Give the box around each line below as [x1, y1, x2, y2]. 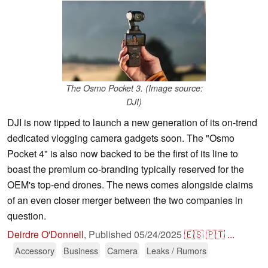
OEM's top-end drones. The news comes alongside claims [7, 178, 253, 192]
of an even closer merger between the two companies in [7, 193, 243, 208]
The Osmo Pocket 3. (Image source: [65, 82, 203, 95]
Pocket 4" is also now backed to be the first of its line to [7, 147, 238, 161]
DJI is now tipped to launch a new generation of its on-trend [7, 115, 257, 130]
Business [63, 244, 98, 257]
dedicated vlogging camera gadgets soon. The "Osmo [7, 131, 234, 145]
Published [89, 227, 134, 242]
